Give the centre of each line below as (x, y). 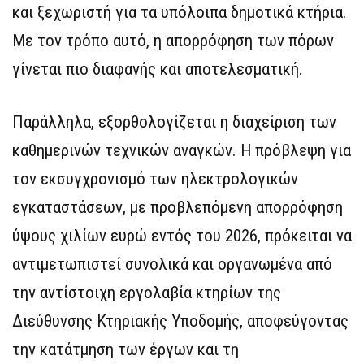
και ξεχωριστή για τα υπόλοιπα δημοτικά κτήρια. (180, 13)
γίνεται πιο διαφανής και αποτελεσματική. (158, 69)
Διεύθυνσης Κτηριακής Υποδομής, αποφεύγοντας (180, 321)
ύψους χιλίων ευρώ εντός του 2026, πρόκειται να (182, 236)
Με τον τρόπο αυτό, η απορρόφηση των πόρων (173, 41)
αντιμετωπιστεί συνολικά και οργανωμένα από (172, 264)
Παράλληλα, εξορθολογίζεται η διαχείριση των (174, 122)
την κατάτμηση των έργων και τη (126, 350)
